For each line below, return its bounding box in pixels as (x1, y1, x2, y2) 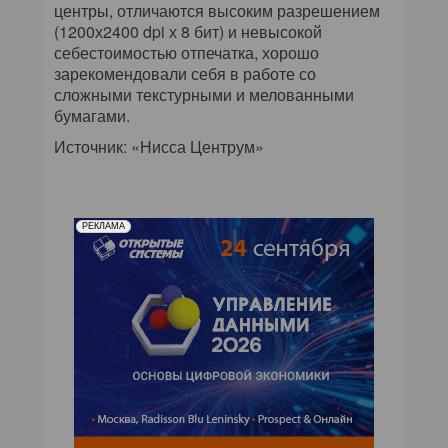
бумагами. (54, 104, 130, 127)
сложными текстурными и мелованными (54, 83, 354, 106)
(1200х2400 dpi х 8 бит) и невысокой (54, 20, 322, 43)
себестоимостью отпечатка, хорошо (54, 41, 319, 64)
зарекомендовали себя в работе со (54, 62, 316, 85)
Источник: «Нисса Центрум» (54, 135, 264, 158)
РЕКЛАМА (82, 221, 125, 231)
